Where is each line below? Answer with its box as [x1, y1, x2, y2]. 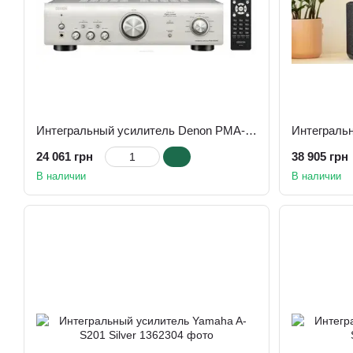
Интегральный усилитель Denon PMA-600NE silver [245, 124, 257, 137]
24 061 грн [36, 150, 93, 163]
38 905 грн [292, 150, 348, 163]
